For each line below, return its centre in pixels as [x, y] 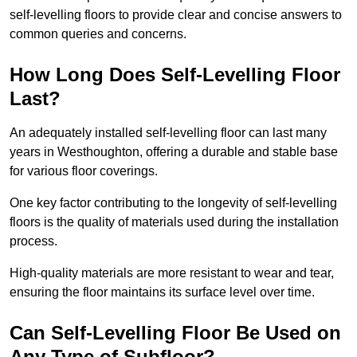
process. [35, 241]
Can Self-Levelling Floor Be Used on [175, 333]
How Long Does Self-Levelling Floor [175, 75]
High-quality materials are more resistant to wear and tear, [172, 273]
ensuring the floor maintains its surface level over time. [164, 292]
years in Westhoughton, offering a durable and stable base [174, 152]
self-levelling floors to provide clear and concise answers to [176, 15]
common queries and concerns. [98, 34]
